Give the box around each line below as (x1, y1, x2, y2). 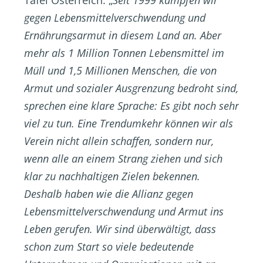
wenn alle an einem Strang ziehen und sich (24, 151, 222, 166)
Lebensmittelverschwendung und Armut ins (24, 204, 224, 218)
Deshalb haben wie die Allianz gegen (24, 187, 193, 201)
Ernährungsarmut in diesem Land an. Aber (24, 28, 221, 42)
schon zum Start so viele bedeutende (24, 240, 194, 254)
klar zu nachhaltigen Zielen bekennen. (24, 169, 200, 183)
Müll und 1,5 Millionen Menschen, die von (24, 63, 217, 77)
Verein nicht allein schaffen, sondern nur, (24, 134, 214, 148)
